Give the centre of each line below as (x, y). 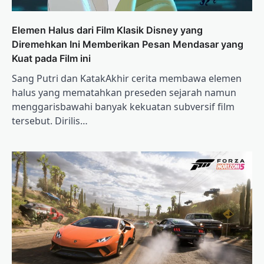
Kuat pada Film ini (51, 59)
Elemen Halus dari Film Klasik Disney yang (107, 30)
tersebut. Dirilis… (50, 121)
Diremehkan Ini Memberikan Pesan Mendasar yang (128, 44)
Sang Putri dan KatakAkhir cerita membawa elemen (127, 79)
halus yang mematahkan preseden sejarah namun (124, 93)
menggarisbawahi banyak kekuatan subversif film (123, 107)
